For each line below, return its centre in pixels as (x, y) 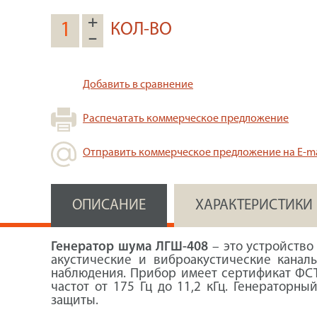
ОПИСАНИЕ (109, 206)
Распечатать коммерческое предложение (186, 119)
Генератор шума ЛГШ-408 (130, 247)
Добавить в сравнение (138, 85)
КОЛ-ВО (141, 30)
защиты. (75, 301)
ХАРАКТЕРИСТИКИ (254, 206)
